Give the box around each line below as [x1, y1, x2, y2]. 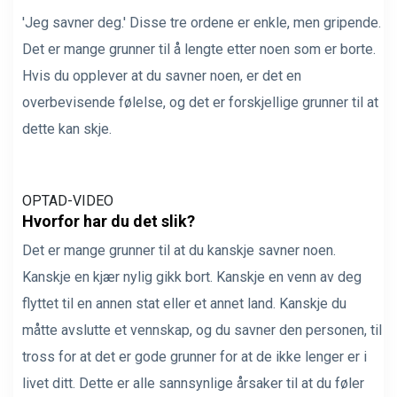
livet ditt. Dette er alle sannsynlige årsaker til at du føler [22, 375, 364, 392]
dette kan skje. [22, 121, 112, 137]
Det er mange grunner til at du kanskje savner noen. [22, 242, 336, 259]
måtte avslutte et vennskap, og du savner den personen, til [22, 322, 382, 339]
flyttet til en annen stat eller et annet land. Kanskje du [22, 295, 346, 312]
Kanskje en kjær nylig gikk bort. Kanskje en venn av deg [22, 269, 362, 285]
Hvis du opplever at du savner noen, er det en [22, 67, 301, 84]
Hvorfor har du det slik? [22, 212, 195, 230]
